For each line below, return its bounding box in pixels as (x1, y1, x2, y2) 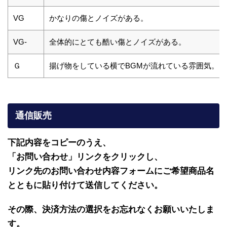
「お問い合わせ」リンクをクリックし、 (8, 152, 163, 162)
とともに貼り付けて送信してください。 (8, 180, 163, 190)
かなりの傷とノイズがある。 (49, 13, 148, 22)
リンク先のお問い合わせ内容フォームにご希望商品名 (8, 166, 214, 176)
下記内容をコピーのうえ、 (8, 138, 111, 147)
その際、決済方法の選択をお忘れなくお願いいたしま (8, 205, 214, 214)
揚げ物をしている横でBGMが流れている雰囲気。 (49, 61, 219, 70)
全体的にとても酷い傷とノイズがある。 (49, 37, 186, 46)
